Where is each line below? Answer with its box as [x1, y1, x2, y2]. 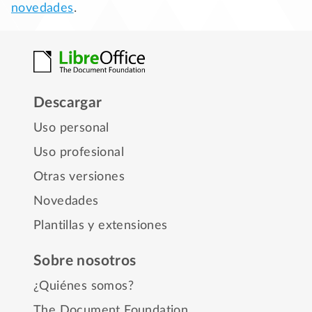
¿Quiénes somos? [33, 279, 134, 292]
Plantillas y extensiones [33, 219, 168, 232]
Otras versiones [33, 170, 125, 183]
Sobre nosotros [33, 253, 136, 268]
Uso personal [33, 121, 109, 134]
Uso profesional [33, 146, 124, 159]
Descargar [33, 95, 102, 110]
